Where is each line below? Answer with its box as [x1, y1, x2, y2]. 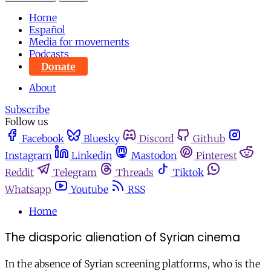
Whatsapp [5, 183, 51, 196]
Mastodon [131, 149, 177, 162]
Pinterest [196, 149, 237, 162]
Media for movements [29, 36, 129, 48]
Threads [116, 166, 154, 179]
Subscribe [5, 103, 50, 116]
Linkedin [71, 149, 112, 162]
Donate [41, 60, 76, 73]
